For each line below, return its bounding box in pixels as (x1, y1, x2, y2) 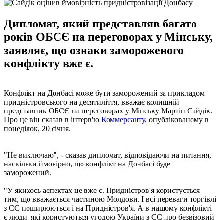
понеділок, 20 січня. (4, 124, 71, 133)
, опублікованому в (145, 115, 209, 124)
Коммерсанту (101, 115, 145, 124)
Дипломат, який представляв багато (4, 17, 197, 30)
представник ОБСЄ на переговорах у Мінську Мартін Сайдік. (4, 106, 212, 115)
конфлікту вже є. (4, 56, 93, 70)
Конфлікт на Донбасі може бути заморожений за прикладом (4, 88, 205, 97)
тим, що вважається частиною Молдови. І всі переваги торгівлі (4, 194, 216, 203)
